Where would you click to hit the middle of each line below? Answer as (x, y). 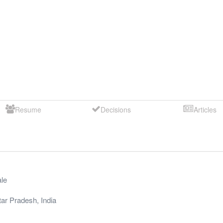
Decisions (116, 109)
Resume (28, 109)
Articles (205, 109)
